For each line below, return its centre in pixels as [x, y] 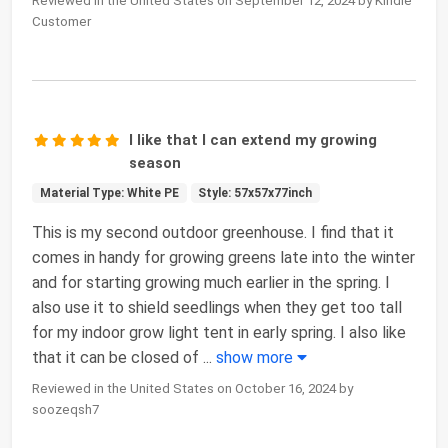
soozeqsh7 [65, 410]
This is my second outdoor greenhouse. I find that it [213, 233]
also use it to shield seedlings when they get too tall [217, 308]
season [155, 163]
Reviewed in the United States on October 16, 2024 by [192, 389]
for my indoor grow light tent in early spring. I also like [219, 333]
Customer [61, 22]
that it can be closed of [115, 358]
